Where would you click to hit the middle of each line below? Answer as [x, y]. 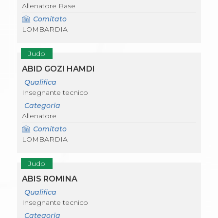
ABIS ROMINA [50, 179]
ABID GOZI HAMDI [58, 69]
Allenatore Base [49, 6]
